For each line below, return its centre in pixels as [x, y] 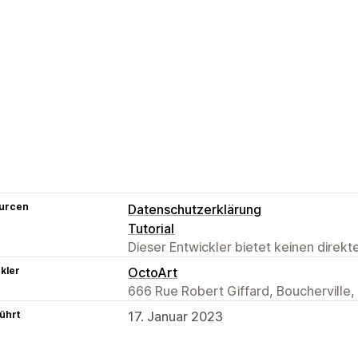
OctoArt [153, 272]
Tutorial [151, 228]
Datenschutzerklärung [195, 209]
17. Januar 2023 [175, 316]
